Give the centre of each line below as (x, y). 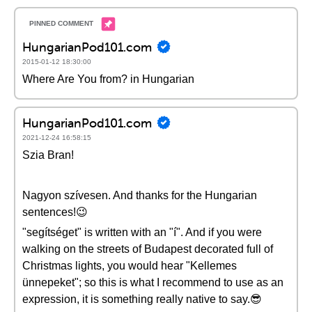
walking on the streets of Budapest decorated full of (148, 249)
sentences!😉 (55, 212)
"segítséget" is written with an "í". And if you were (142, 232)
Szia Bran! (48, 155)
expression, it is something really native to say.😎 (142, 299)
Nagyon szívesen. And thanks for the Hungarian (140, 195)
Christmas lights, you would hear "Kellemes (130, 266)
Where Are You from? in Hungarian (108, 79)
